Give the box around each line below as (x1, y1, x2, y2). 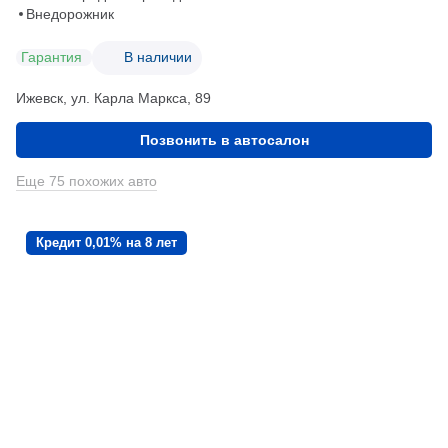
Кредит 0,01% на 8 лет (36, 234, 177, 250)
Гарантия (21, 49, 82, 66)
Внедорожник (26, 5, 114, 22)
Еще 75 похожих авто (16, 172, 157, 189)
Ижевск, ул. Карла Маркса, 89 (16, 89, 211, 106)
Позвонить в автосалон (139, 131, 309, 148)
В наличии (124, 49, 192, 66)
